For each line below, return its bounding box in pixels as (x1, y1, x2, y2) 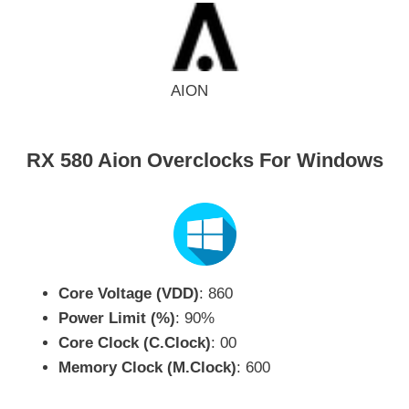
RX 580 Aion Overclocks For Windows (26, 149, 383, 173)
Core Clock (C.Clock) (58, 333, 211, 351)
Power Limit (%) (58, 309, 175, 327)
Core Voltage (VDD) (58, 284, 199, 302)
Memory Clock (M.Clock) (58, 358, 236, 376)
